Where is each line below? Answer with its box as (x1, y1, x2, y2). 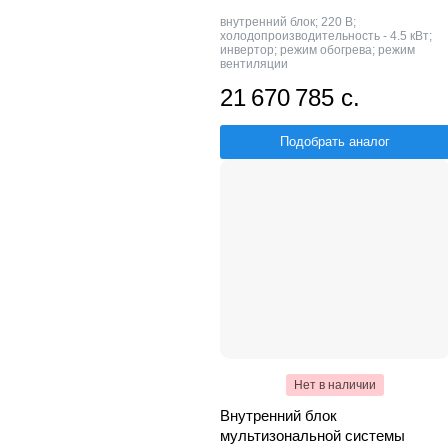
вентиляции (220, 56, 288, 71)
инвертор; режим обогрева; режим (220, 42, 415, 57)
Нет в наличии (294, 377, 376, 392)
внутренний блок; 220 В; (220, 14, 356, 29)
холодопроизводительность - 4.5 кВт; (220, 28, 432, 43)
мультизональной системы (220, 426, 405, 444)
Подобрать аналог (280, 133, 390, 149)
